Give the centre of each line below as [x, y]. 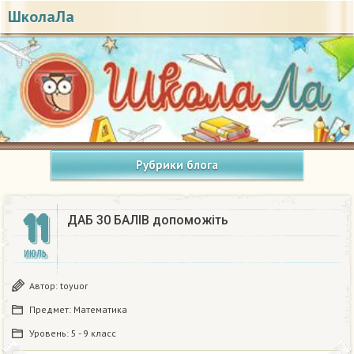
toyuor [74, 286]
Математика [100, 310]
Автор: [45, 286]
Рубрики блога [177, 165]
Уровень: [50, 333]
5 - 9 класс [94, 333]
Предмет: [51, 310]
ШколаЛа [41, 17]
